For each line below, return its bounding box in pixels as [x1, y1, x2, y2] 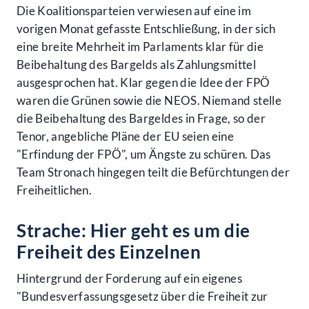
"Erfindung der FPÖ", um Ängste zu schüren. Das [17, 147, 271, 162]
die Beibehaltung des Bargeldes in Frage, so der [17, 111, 266, 126]
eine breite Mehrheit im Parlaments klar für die [17, 39, 263, 54]
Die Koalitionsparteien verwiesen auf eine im [17, 3, 251, 19]
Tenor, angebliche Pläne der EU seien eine [17, 129, 234, 144]
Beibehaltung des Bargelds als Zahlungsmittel [17, 57, 256, 72]
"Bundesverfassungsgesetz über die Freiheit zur [17, 289, 268, 304]
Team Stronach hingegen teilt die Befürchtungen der [17, 165, 290, 180]
